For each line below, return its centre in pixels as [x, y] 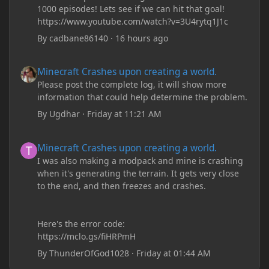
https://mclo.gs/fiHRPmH [87, 236]
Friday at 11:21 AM [125, 114]
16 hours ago [142, 38]
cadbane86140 [79, 38]
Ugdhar [65, 114]
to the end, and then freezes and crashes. [122, 186]
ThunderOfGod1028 [89, 253]
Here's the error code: [81, 223]
